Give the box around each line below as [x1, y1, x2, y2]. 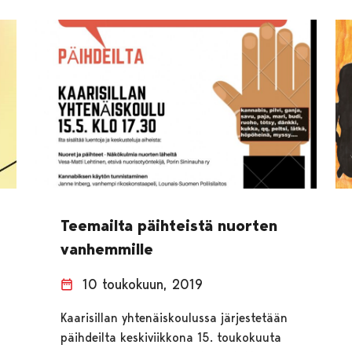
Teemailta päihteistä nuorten [60, 216, 277, 236]
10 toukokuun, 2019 [82, 276, 203, 293]
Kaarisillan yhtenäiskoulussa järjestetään [60, 310, 288, 326]
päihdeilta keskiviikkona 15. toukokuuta [60, 330, 281, 346]
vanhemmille [60, 240, 153, 259]
